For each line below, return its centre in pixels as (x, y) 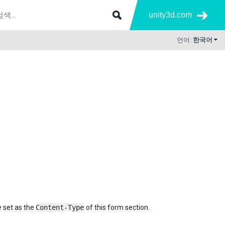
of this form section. (117, 207)
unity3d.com (170, 15)
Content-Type (60, 207)
